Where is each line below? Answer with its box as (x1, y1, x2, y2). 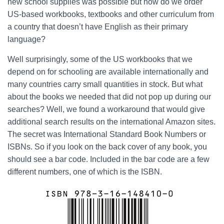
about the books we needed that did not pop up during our (7, 92, 211, 101)
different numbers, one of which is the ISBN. (7, 167, 162, 176)
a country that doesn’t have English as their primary (7, 22, 188, 31)
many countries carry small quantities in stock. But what (7, 80, 202, 88)
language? (7, 35, 45, 43)
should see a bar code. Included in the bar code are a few (7, 155, 209, 163)
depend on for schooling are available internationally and (7, 67, 208, 76)
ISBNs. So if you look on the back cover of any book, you (7, 142, 207, 151)
